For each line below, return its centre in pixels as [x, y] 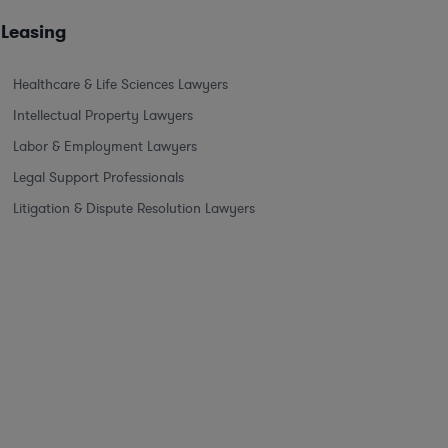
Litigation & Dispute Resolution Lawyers [134, 208]
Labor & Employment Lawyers [105, 146]
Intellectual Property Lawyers [103, 115]
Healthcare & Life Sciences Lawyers [120, 84]
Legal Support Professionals [98, 177]
